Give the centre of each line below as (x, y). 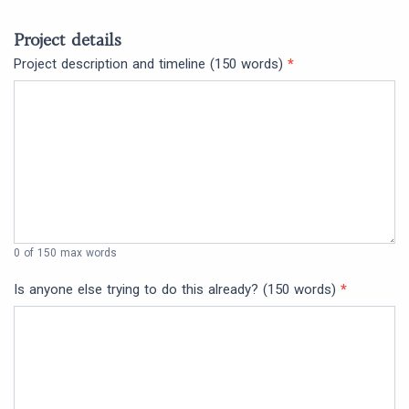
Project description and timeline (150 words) (151, 64)
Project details (68, 39)
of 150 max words (69, 253)
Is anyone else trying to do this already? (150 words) (177, 290)
